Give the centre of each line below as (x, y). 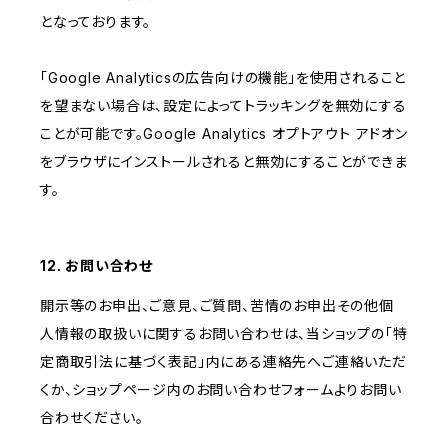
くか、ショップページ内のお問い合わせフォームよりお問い (221, 390)
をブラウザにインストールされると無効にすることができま (224, 162)
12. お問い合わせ (96, 266)
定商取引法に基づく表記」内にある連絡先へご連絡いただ (223, 362)
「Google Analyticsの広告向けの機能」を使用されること (223, 78)
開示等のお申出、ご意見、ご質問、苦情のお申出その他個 (217, 306)
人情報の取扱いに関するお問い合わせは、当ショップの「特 (224, 334)
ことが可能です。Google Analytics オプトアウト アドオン (224, 134)
